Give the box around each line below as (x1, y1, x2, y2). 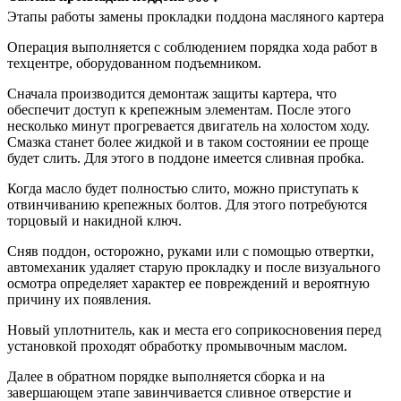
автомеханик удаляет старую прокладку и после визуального (7, 260, 380, 276)
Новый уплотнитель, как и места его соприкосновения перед (7, 322, 381, 338)
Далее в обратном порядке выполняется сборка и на (7, 369, 325, 385)
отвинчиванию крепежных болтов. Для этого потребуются (7, 197, 367, 213)
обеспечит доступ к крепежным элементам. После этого (7, 102, 351, 118)
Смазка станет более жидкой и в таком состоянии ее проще (7, 134, 369, 150)
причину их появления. (7, 292, 151, 308)
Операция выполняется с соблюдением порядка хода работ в (7, 39, 378, 55)
